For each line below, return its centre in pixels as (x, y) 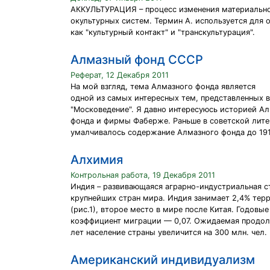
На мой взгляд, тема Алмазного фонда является (163, 86)
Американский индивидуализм (163, 260)
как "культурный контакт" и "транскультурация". (163, 32)
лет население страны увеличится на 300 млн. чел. (169, 232)
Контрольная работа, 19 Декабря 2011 (143, 175)
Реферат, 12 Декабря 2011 (120, 75)
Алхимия (97, 160)
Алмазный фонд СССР (137, 60)
